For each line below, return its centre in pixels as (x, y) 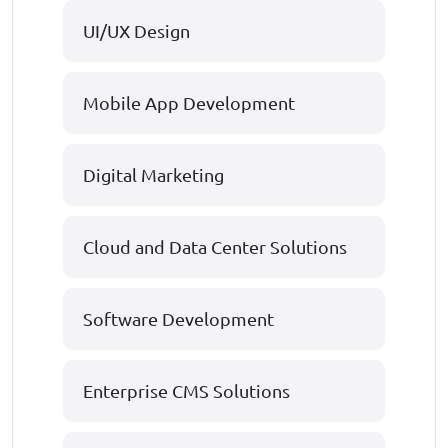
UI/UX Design (136, 30)
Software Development (178, 318)
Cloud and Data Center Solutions (215, 246)
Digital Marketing (153, 174)
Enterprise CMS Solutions (186, 390)
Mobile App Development (189, 102)
